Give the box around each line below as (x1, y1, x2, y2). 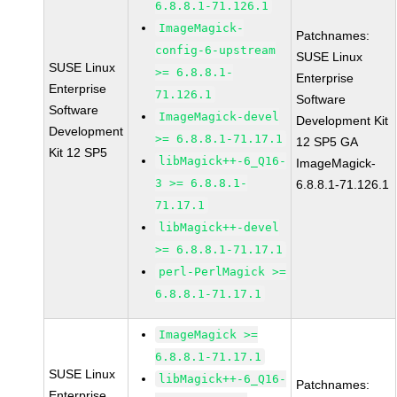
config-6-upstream (155, 43, 276, 57)
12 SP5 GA (296, 135, 359, 149)
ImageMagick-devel (159, 110, 280, 123)
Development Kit (296, 113, 389, 128)
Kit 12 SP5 (49, 145, 108, 160)
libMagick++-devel (159, 221, 280, 234)
